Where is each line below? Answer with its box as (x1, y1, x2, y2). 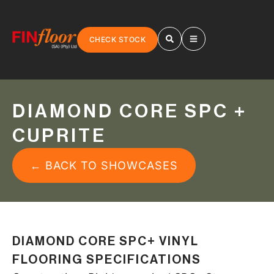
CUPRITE (12, 126, 106, 145)
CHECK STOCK (89, 35, 146, 44)
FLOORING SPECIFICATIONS (12, 254, 201, 266)
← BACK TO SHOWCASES (30, 158, 178, 172)
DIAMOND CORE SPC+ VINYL (12, 235, 199, 248)
